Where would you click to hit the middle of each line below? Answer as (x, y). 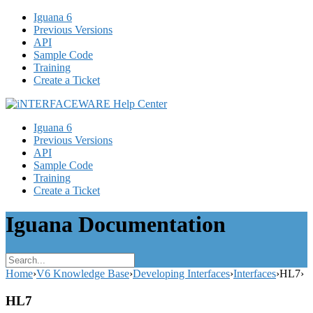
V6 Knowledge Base (83, 273)
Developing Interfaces (181, 273)
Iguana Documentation (116, 225)
